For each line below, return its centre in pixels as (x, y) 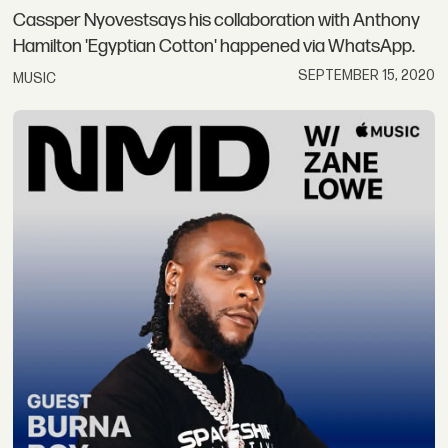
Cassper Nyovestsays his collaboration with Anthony (217, 21)
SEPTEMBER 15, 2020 (366, 76)
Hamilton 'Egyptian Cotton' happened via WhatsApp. (214, 47)
